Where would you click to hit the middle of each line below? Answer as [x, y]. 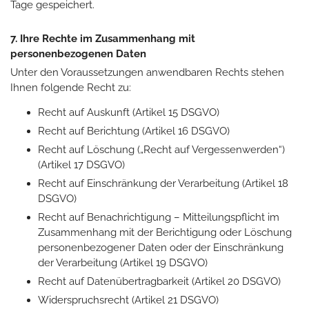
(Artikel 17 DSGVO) [81, 165]
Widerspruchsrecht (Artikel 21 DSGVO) [128, 300]
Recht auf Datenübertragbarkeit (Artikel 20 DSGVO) [159, 281]
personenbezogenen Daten [80, 53]
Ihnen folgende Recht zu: [72, 87]
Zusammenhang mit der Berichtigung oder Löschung [165, 232]
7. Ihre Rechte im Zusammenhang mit [103, 38]
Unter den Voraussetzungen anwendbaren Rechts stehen [147, 72]
